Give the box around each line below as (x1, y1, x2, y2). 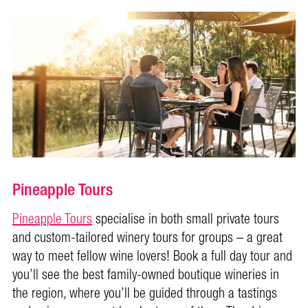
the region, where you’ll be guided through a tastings (12, 281, 277, 307)
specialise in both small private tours (92, 207, 279, 232)
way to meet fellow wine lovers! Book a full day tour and (12, 244, 292, 269)
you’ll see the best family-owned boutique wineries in (12, 263, 279, 288)
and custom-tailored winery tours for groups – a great (12, 225, 283, 251)
